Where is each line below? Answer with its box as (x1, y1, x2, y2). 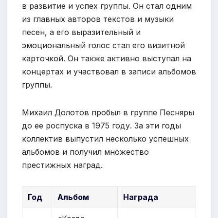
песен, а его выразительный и (22, 27, 141, 37)
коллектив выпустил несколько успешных (22, 133, 189, 144)
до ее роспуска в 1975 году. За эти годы (22, 120, 181, 130)
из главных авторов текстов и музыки (22, 14, 174, 24)
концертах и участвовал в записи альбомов (22, 66, 196, 76)
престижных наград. (22, 160, 103, 170)
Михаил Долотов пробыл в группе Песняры (22, 107, 194, 117)
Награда (123, 192, 159, 202)
